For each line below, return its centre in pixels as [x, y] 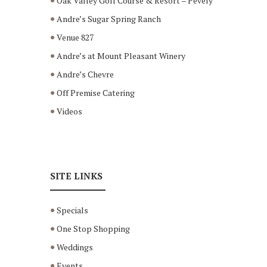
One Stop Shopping [94, 229]
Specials [73, 210]
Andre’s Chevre [86, 74]
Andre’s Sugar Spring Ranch [109, 19]
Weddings [75, 247]
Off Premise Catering [96, 93]
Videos [70, 111]
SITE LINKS [76, 176]
